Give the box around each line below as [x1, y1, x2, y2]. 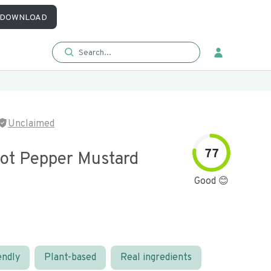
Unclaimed [8, 118, 54, 130]
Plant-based [44, 252, 96, 264]
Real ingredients [120, 252, 192, 264]
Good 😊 [194, 175, 229, 188]
